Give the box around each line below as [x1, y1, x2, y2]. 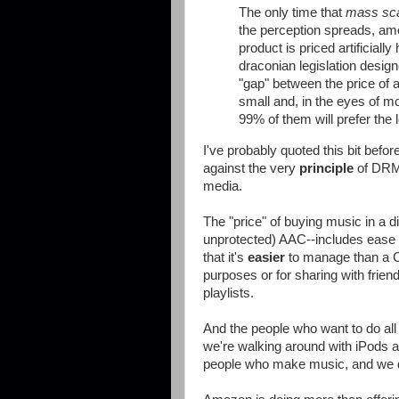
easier [248, 250, 285, 265]
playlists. [203, 286, 254, 301]
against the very [203, 161, 299, 176]
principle [299, 161, 354, 176]
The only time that [239, 5, 346, 20]
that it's [203, 250, 248, 265]
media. [203, 179, 242, 194]
